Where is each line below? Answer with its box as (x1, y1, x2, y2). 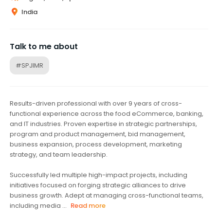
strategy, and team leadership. (10, 149, 108, 159)
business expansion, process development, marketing (10, 139, 182, 149)
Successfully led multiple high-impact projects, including (10, 170, 187, 180)
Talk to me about (10, 40, 78, 52)
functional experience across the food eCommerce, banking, (10, 109, 203, 118)
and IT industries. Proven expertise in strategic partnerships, (10, 119, 197, 128)
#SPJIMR (16, 60, 43, 70)
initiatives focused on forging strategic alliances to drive (10, 180, 186, 190)
